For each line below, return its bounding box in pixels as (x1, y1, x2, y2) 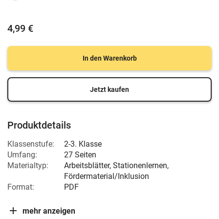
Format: (7, 182, 34, 192)
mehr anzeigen (22, 206, 75, 216)
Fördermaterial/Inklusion (64, 172, 149, 181)
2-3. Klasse (64, 139, 102, 149)
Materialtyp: (7, 161, 48, 170)
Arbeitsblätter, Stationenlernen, (64, 161, 169, 170)
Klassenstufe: (7, 139, 54, 149)
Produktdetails (7, 119, 71, 131)
